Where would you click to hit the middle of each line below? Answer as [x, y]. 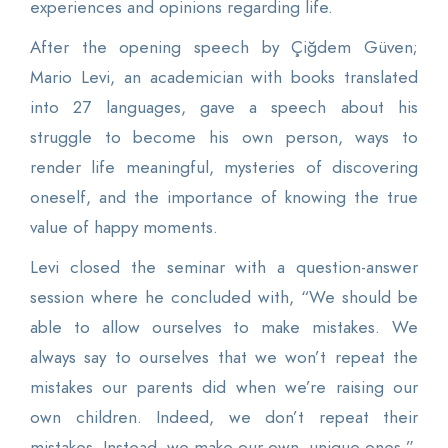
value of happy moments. [124, 227]
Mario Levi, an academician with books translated [224, 77]
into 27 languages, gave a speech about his [224, 107]
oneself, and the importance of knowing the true [224, 197]
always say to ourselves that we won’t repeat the [224, 357]
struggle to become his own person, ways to [224, 137]
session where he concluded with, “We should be [224, 297]
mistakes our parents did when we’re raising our [224, 387]
